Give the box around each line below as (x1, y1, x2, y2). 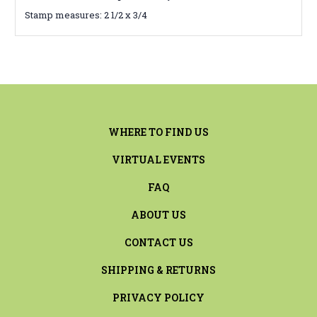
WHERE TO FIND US (108, 125, 209, 139)
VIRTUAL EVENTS (112, 152, 205, 166)
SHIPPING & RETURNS (101, 263, 216, 277)
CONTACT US (124, 235, 193, 249)
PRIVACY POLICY (113, 290, 204, 304)
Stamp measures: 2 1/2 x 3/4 (23, 8, 147, 21)
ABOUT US (131, 207, 186, 221)
